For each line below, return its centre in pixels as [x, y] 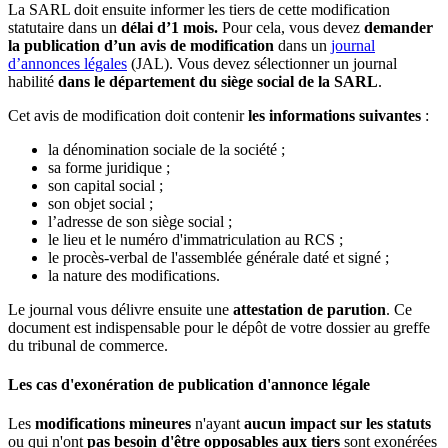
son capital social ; [105, 185]
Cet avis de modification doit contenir [128, 115]
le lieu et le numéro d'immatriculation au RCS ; [195, 239]
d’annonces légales [67, 63]
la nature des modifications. [134, 275]
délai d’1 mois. [169, 27]
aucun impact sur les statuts [337, 424]
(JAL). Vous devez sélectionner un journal [262, 63]
